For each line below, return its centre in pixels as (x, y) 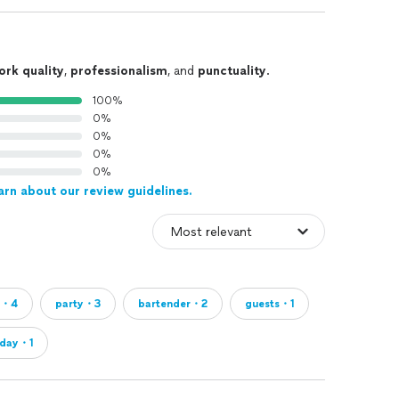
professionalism (119, 71)
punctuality (232, 71)
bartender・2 (173, 304)
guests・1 (269, 304)
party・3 (78, 304)
